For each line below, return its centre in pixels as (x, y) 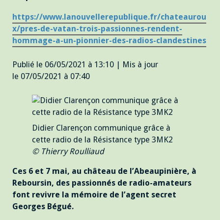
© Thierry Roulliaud (68, 151)
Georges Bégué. (43, 207)
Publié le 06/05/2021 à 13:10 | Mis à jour (85, 64)
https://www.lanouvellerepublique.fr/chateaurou (109, 17)
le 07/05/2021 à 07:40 (51, 76)
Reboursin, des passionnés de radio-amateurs (102, 183)
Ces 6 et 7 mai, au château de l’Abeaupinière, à (104, 171)
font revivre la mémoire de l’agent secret (94, 195)
